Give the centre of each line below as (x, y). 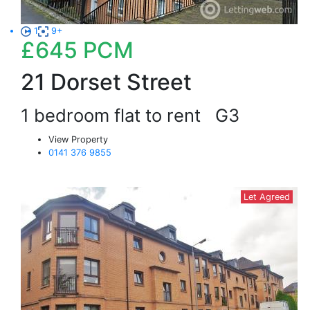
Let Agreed (267, 197)
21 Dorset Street (106, 82)
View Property (78, 139)
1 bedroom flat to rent (118, 115)
